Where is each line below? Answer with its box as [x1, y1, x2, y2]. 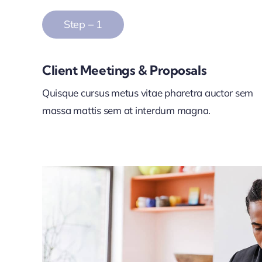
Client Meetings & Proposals [42, 62, 207, 78]
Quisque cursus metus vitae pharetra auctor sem [42, 87, 254, 99]
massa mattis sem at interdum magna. [42, 104, 211, 116]
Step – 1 [63, 18, 103, 31]
